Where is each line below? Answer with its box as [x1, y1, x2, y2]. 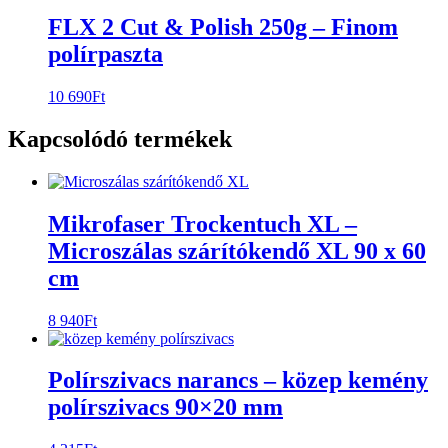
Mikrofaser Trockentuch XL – [48, 210, 357, 237]
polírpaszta [48, 41, 163, 68]
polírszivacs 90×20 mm [48, 394, 283, 421]
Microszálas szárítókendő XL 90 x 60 [48, 237, 426, 264]
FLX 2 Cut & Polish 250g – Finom [48, 14, 398, 41]
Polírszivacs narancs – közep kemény [48, 367, 428, 394]
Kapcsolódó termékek [8, 125, 232, 152]
